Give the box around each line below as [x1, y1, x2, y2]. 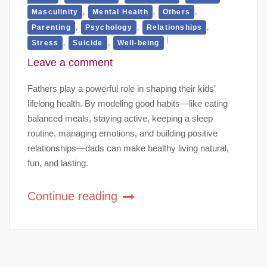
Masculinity [32, 7, 79, 16]
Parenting [32, 23, 71, 32]
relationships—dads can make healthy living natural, [27, 142, 229, 153]
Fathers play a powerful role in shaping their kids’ [27, 83, 215, 94]
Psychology [85, 23, 132, 32]
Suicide [73, 38, 103, 47]
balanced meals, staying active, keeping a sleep [27, 113, 213, 123]
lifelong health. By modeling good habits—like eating [27, 98, 228, 108]
